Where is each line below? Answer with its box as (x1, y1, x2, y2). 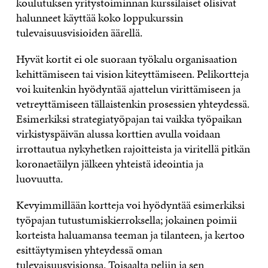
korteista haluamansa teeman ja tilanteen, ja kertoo (16, 226, 245, 243)
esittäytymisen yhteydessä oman (16, 241, 162, 258)
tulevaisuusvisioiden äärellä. (16, 24, 145, 41)
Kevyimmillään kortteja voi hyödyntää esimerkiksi (16, 196, 245, 213)
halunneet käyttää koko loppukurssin (16, 9, 183, 26)
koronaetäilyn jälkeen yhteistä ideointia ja (16, 155, 203, 172)
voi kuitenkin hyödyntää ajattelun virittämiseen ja (16, 80, 240, 97)
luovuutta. (16, 170, 63, 187)
